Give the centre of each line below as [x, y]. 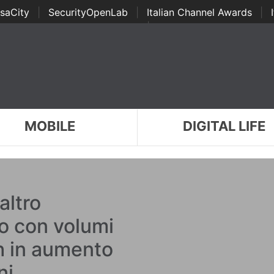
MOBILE [50, 126]
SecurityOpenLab [88, 12]
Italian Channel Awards [199, 12]
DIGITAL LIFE [224, 126]
